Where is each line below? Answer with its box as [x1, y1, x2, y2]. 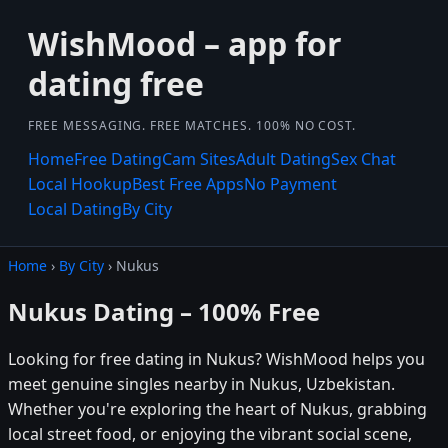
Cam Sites [162, 148, 236, 170]
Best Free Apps [132, 173, 244, 195]
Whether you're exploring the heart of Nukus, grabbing [8, 397, 427, 420]
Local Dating [28, 198, 122, 220]
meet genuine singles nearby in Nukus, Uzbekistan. [8, 372, 395, 395]
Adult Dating [236, 148, 331, 170]
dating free [28, 62, 204, 105]
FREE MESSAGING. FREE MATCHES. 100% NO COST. [28, 117, 357, 134]
